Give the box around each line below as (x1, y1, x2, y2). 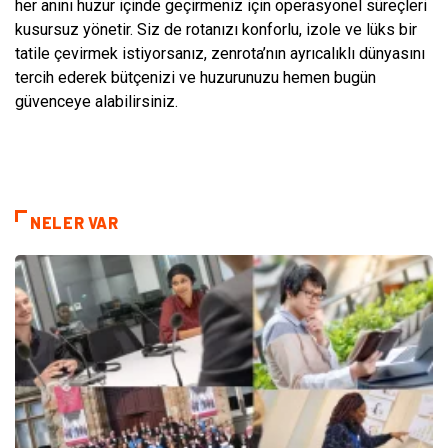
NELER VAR (30, 212, 119, 232)
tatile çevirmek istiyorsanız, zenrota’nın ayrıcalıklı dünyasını (15, 43, 425, 63)
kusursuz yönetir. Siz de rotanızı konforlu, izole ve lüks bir (15, 19, 417, 39)
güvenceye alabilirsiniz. (15, 91, 178, 111)
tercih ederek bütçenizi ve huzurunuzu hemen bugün (15, 67, 376, 87)
